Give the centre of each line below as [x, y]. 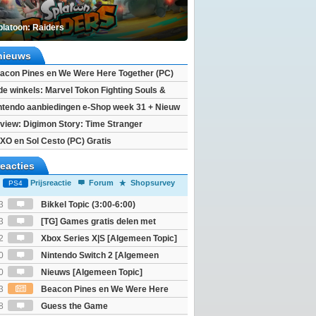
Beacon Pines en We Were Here [104, 289]
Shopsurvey [153, 183]
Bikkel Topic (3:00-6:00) [87, 205]
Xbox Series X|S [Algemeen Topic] [108, 238]
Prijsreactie [52, 183]
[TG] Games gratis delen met [97, 221]
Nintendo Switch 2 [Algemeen [99, 255]
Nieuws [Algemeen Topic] [91, 272]
